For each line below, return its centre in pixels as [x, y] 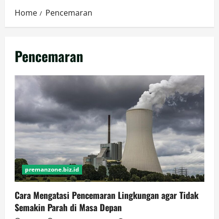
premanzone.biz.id [52, 170]
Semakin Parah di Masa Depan [68, 208]
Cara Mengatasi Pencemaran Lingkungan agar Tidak [107, 195]
